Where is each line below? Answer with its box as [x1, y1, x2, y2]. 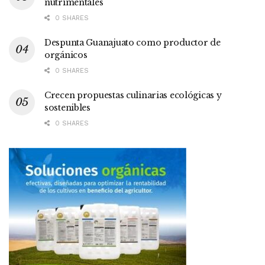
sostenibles [44, 102, 91, 113]
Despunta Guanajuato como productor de [44, 37, 221, 48]
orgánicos [44, 49, 88, 60]
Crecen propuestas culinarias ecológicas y [44, 89, 222, 101]
